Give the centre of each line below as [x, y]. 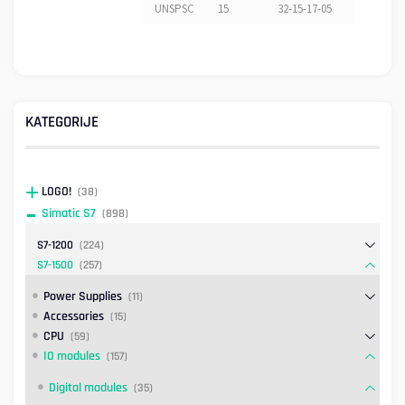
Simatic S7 [69, 214]
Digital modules [88, 388]
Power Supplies [82, 297]
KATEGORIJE [62, 122]
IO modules [71, 357]
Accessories [73, 317]
